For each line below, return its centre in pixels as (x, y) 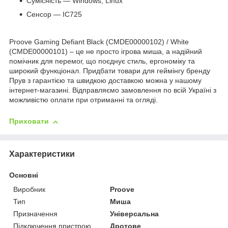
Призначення (35, 214)
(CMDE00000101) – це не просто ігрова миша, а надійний (106, 52)
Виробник (29, 190)
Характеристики (42, 154)
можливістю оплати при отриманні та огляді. (83, 100)
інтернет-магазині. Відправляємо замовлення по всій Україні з (113, 90)
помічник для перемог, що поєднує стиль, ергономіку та (102, 61)
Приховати (29, 121)
